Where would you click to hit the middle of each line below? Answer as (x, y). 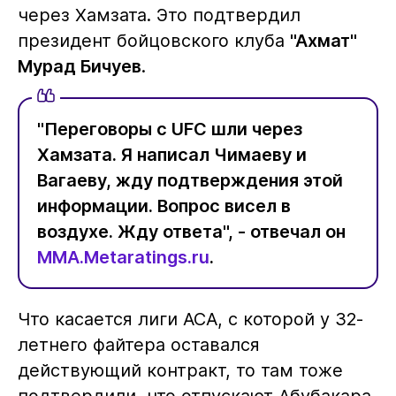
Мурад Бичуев (79, 66)
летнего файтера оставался (138, 345)
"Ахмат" (323, 40)
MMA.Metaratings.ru (123, 257)
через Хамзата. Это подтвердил (159, 15)
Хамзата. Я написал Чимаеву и (171, 154)
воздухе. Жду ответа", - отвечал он (191, 231)
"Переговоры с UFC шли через (169, 129)
